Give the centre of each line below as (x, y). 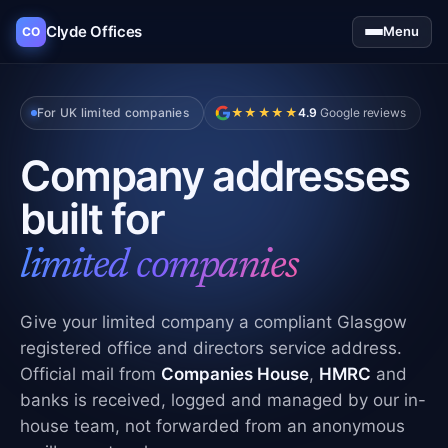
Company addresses (215, 175)
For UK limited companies (113, 112)
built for (92, 218)
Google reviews (362, 112)
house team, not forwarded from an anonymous (212, 426)
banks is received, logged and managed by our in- (223, 400)
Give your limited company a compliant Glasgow (213, 322)
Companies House (235, 374)
